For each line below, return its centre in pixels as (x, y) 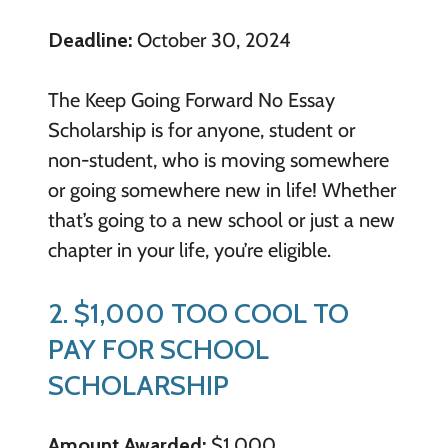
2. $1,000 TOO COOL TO (198, 312)
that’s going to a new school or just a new (221, 219)
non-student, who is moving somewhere (218, 159)
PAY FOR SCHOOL (158, 348)
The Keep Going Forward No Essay (191, 99)
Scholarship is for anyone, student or (201, 129)
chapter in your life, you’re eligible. (189, 249)
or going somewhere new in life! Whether (221, 189)
